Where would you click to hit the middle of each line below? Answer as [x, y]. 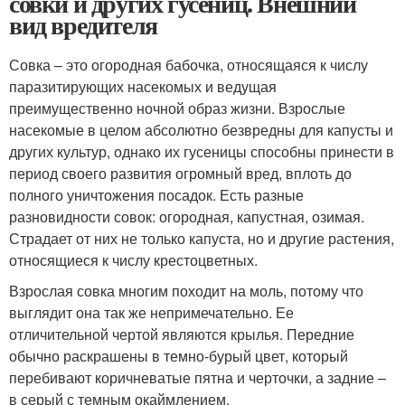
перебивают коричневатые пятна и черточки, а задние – [198, 377]
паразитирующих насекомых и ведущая [143, 86]
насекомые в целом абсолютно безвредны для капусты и [201, 130]
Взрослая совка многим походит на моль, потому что [186, 291]
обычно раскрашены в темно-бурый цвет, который [179, 356]
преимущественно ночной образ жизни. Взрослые [177, 108]
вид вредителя [83, 25]
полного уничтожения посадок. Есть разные [156, 195]
